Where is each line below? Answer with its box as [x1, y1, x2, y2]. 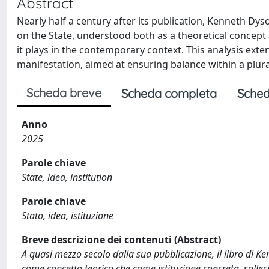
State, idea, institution [22, 170, 112, 184]
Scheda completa [121, 85, 217, 101]
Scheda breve [26, 85, 101, 100]
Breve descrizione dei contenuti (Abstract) [22, 232, 221, 246]
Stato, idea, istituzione [22, 208, 113, 222]
